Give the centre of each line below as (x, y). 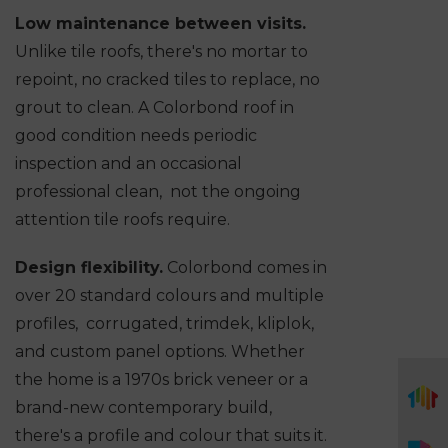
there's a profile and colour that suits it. (171, 436)
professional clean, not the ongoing (158, 192)
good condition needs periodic (136, 136)
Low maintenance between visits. (160, 24)
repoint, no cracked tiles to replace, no (167, 80)
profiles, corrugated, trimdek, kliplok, (164, 324)
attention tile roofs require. (122, 220)
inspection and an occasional (128, 164)
